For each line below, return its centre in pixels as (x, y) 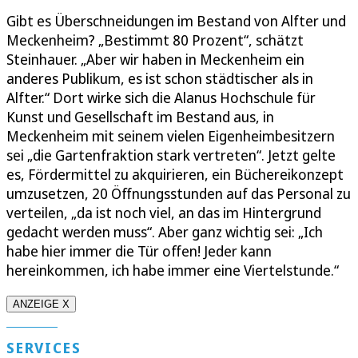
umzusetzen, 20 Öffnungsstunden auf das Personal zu (179, 193)
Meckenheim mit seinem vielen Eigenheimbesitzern (171, 135)
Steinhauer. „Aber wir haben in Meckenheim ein (155, 59)
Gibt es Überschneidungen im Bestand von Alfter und (176, 20)
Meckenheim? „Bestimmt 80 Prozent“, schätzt (155, 40)
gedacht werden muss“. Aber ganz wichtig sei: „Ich (165, 231)
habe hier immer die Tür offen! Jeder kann (139, 251)
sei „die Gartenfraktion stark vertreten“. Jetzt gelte (171, 155)
